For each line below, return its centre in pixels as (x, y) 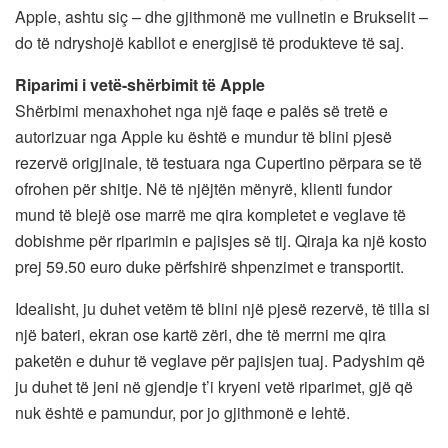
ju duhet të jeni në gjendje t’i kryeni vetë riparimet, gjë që (214, 386)
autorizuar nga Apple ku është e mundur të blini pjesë (203, 136)
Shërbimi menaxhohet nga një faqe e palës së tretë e (201, 110)
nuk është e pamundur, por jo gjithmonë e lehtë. (182, 412)
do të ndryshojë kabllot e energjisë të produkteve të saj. (209, 42)
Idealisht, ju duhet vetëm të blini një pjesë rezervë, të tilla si (222, 308)
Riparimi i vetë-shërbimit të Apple (140, 84)
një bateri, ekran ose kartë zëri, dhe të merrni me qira (200, 334)
